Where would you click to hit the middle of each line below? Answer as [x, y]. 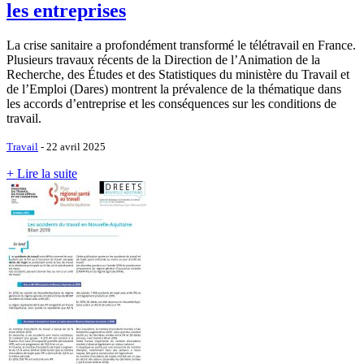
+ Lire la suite [42, 174]
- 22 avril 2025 [72, 147]
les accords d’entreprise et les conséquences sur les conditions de [171, 104]
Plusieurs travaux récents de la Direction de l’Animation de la [163, 60]
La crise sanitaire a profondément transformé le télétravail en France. [181, 45]
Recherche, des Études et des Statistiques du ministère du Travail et [178, 75]
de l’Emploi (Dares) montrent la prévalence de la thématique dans [174, 89]
